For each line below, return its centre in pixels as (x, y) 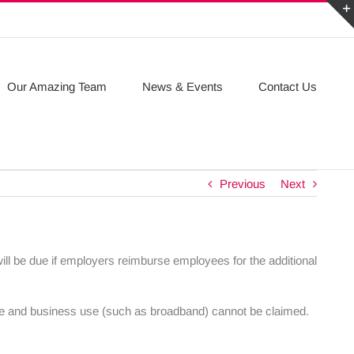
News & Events (183, 87)
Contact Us (288, 87)
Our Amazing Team (57, 87)
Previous (243, 184)
